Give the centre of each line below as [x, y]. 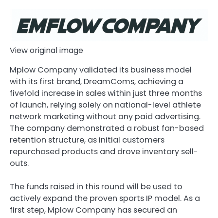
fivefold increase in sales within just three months [106, 93]
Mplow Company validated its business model [101, 70]
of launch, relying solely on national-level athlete [105, 105]
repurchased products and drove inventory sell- [104, 152]
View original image [46, 51]
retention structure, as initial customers [87, 140]
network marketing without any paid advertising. [105, 117]
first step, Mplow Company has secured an [93, 210]
